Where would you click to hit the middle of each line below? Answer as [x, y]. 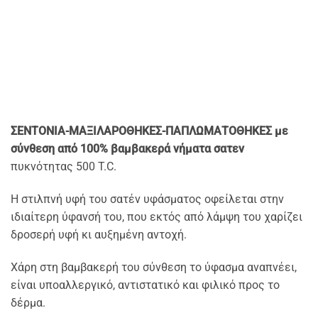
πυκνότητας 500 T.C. [64, 166]
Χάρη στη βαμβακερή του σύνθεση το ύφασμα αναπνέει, [154, 267]
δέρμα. [28, 302]
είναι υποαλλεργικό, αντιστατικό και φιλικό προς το [145, 285]
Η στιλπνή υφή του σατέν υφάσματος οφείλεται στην [147, 199]
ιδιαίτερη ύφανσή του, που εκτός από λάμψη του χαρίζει [157, 216]
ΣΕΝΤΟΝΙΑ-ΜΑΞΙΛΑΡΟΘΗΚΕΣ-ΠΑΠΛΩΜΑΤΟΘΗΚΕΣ [143, 131]
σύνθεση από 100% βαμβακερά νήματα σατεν [127, 148]
